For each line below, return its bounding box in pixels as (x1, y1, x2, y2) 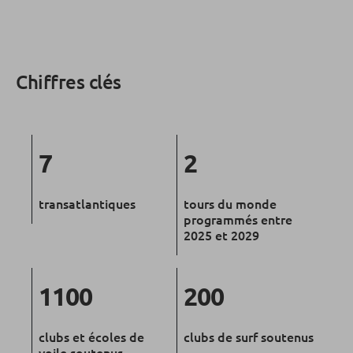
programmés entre (184, 210, 292, 229)
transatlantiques (39, 195, 136, 213)
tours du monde (184, 195, 277, 213)
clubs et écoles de (39, 328, 144, 346)
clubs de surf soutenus (184, 328, 314, 346)
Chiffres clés (16, 69, 122, 95)
